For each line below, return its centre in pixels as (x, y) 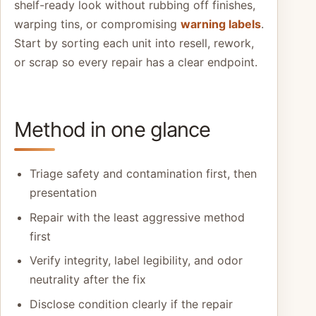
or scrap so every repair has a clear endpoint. (136, 62)
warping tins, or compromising (97, 24)
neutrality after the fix (87, 280)
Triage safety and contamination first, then (143, 173)
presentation (63, 192)
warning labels (221, 24)
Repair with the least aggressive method (137, 217)
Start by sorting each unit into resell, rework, (134, 43)
